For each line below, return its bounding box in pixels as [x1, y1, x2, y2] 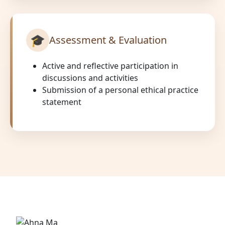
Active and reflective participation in [42, 60, 178, 71]
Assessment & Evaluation [49, 33, 167, 47]
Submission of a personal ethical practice [42, 84, 198, 95]
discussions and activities [42, 72, 138, 83]
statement [42, 96, 81, 107]
